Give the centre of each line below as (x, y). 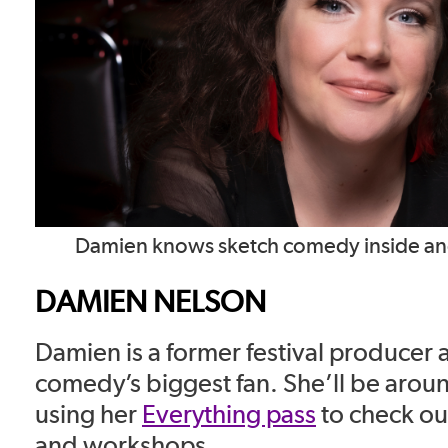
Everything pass (229, 414)
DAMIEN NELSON (150, 301)
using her (88, 414)
